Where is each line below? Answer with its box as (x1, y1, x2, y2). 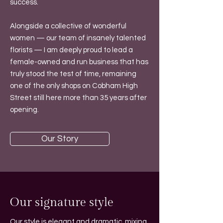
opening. (10, 106, 39, 113)
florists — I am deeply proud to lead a (10, 46, 133, 54)
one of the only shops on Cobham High (10, 82, 138, 90)
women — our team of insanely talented (10, 34, 146, 42)
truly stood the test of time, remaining (10, 70, 136, 78)
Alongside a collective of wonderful (10, 22, 126, 30)
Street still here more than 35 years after (10, 94, 147, 102)
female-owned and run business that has (10, 58, 148, 66)
